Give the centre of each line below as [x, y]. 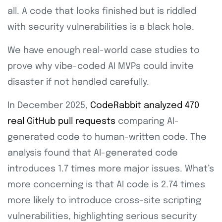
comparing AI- [147, 122]
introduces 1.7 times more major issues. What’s [111, 169]
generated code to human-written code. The [107, 138]
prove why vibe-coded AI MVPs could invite [101, 67]
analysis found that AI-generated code [93, 153]
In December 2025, [49, 106]
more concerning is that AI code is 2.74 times [106, 185]
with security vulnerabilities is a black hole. [101, 28]
